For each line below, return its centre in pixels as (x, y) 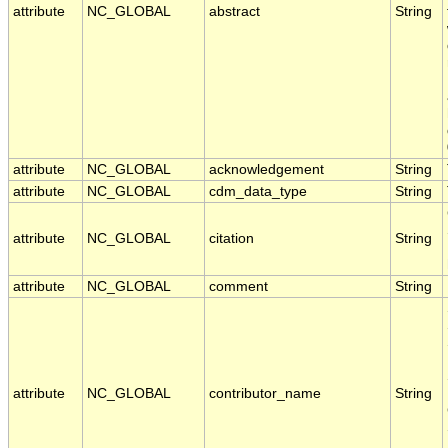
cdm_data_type (258, 192)
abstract (234, 12)
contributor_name (265, 394)
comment (238, 287)
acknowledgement (266, 170)
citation (231, 239)
